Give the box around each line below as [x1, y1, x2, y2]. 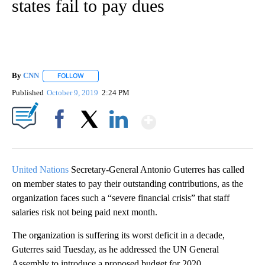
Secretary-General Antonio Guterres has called [69, 164, 244, 174]
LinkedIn [105, 134, 132, 144]
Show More [155, 106, 249, 128]
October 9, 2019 [47, 88, 101, 97]
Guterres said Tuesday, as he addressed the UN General [12, 244, 219, 254]
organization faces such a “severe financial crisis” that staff [12, 192, 230, 203]
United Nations [12, 164, 69, 174]
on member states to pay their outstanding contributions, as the [12, 178, 243, 189]
